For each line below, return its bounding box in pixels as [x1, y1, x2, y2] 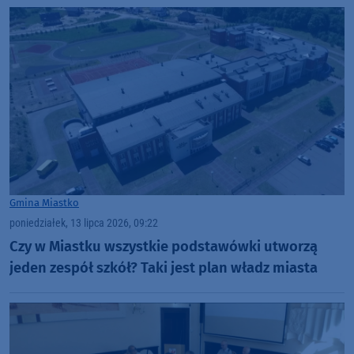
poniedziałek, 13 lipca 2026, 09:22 [9, 217, 158, 231]
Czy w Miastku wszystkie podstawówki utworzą [9, 237, 318, 255]
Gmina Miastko [9, 197, 79, 209]
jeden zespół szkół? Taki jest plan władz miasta [9, 258, 318, 277]
